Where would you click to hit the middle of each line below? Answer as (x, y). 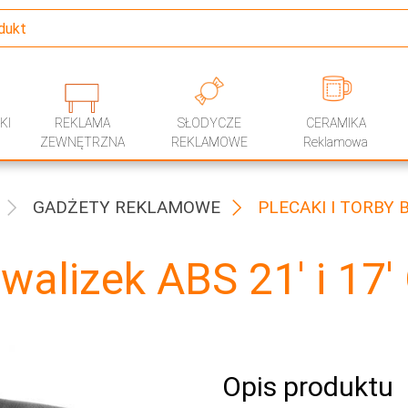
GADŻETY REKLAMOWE (126, 207)
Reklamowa (336, 142)
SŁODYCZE (209, 123)
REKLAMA (83, 123)
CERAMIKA (336, 123)
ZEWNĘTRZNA (83, 142)
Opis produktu (308, 387)
